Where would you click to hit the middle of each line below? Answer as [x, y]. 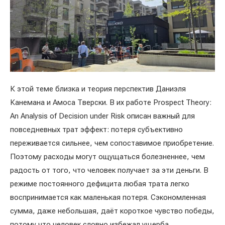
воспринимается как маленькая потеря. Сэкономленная [108, 197]
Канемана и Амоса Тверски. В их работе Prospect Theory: [111, 102]
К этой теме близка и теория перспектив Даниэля [98, 89]
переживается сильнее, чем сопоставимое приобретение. [112, 143]
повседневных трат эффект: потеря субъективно [96, 129]
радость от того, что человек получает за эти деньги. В [109, 170]
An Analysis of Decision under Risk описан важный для [102, 116]
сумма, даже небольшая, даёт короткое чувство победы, [112, 211]
